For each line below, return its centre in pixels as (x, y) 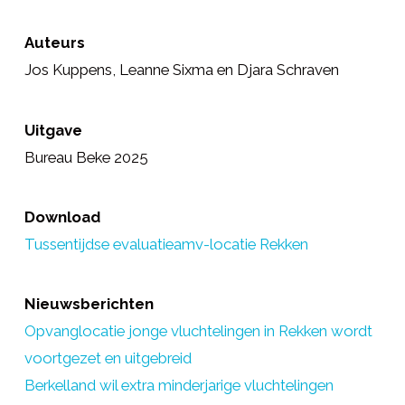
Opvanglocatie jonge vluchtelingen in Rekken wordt (198, 330)
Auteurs (54, 43)
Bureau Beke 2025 (86, 157)
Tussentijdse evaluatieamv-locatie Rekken (166, 244)
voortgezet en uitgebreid (108, 358)
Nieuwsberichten (89, 303)
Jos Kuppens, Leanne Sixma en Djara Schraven (181, 70)
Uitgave (53, 130)
